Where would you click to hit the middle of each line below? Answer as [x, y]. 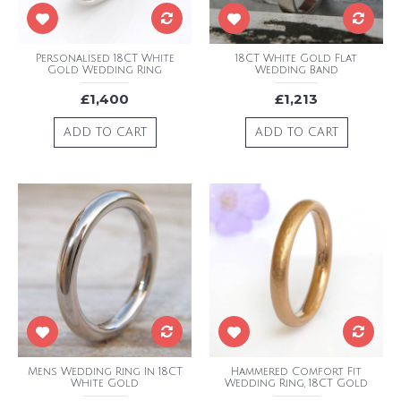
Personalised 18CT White [105, 59]
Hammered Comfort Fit [296, 372]
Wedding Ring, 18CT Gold [296, 384]
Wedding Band [296, 70]
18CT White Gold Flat [296, 59]
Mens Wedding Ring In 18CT [105, 372]
